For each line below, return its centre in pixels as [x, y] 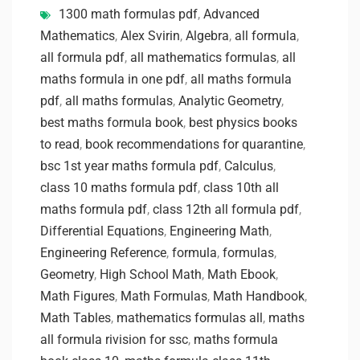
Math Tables [76, 317]
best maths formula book [112, 122]
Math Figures [78, 296]
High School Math [151, 274]
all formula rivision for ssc [114, 339]
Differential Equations [102, 231]
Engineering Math [219, 231]
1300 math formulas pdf [128, 14]
